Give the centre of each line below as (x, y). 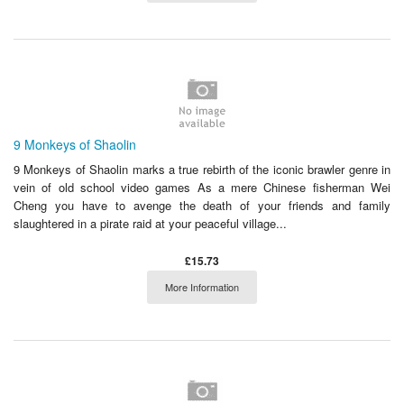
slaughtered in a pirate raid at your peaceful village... (150, 223)
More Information (202, 286)
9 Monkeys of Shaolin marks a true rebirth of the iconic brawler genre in (202, 169)
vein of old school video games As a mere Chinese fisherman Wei (202, 187)
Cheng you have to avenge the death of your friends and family (202, 205)
